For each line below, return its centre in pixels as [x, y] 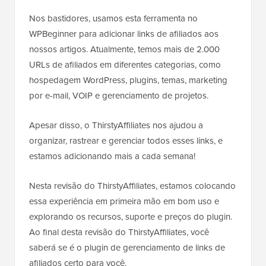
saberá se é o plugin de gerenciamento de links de [127, 248]
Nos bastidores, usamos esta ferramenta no [113, 19]
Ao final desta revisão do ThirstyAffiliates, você [119, 232]
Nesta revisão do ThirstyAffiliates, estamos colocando [132, 186]
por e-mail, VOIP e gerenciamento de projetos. [119, 96]
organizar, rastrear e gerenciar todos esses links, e [126, 141]
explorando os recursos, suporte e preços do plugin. [131, 217]
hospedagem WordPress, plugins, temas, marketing [128, 80]
